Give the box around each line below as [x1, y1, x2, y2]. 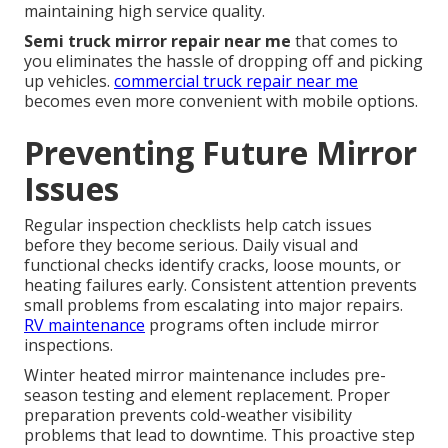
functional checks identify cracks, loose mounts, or [24, 253, 401, 276]
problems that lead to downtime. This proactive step [24, 423, 415, 446]
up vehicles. [24, 69, 114, 92]
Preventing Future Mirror [24, 130, 417, 174]
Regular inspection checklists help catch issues [24, 213, 372, 236]
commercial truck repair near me [114, 69, 358, 92]
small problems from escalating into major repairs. [24, 293, 403, 316]
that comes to [291, 29, 398, 52]
